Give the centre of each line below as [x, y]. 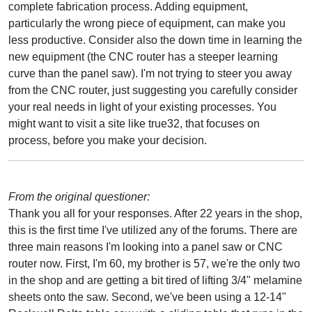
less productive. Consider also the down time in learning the [155, 40]
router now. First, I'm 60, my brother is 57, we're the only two [154, 263]
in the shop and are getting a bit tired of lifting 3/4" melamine [155, 280]
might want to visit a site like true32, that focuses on [134, 123]
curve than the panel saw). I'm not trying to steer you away [150, 73]
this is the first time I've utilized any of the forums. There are [153, 230]
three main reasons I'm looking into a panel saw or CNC [146, 247]
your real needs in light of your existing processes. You [142, 107]
